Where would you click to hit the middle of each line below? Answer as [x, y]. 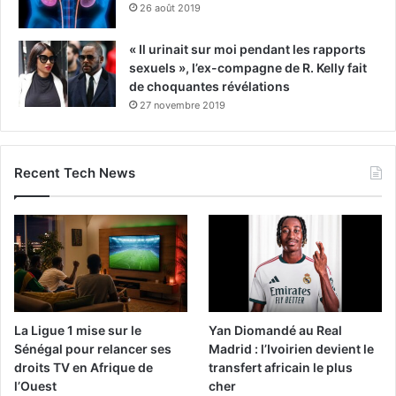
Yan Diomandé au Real [276, 330]
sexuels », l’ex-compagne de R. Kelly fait [248, 67]
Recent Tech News [75, 172]
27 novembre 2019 [183, 105]
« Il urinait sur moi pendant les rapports [247, 49]
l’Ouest [35, 385]
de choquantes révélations [209, 86]
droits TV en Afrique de [84, 367]
